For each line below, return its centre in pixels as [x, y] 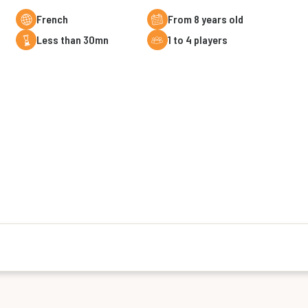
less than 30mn [76, 40]
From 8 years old [208, 19]
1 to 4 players [199, 40]
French [55, 19]
